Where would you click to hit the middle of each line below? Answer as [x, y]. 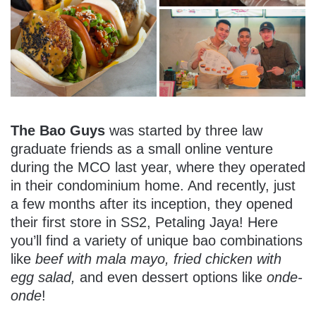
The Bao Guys [58, 130]
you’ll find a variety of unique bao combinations [157, 240]
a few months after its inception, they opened [152, 203]
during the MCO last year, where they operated [158, 167]
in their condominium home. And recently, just [153, 185]
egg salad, [43, 277]
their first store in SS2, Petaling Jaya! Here [144, 222]
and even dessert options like [171, 277]
